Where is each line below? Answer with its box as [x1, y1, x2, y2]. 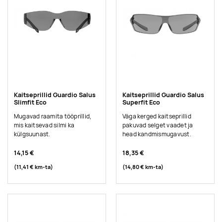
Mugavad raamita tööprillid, [13, 112, 92, 121]
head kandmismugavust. [122, 130, 191, 139]
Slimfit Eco [13, 98, 47, 107]
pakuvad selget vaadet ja [122, 121, 193, 130]
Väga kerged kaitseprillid [122, 112, 191, 121]
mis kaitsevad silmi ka [13, 121, 75, 130]
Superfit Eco [122, 98, 160, 107]
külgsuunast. [13, 130, 51, 139]
